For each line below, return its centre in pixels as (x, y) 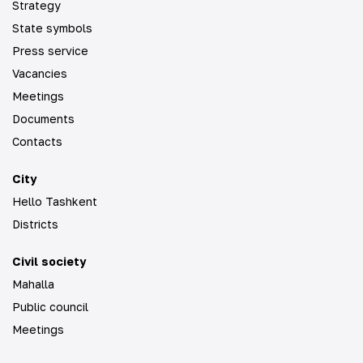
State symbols (52, 28)
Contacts (37, 141)
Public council (50, 307)
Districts (35, 224)
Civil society (49, 261)
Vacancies (40, 73)
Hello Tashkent (55, 201)
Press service (50, 51)
